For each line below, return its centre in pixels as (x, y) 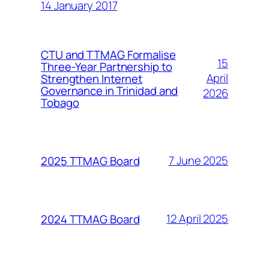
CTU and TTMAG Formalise (108, 54)
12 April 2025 (197, 219)
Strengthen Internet (92, 78)
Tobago (60, 102)
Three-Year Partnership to (107, 66)
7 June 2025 (198, 161)
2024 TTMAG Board (90, 219)
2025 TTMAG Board (90, 161)
